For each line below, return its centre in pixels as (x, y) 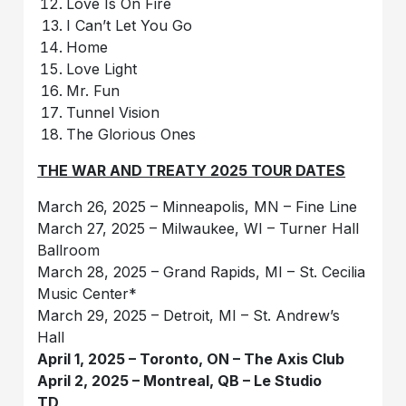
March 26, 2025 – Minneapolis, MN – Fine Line (198, 207)
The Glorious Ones (131, 135)
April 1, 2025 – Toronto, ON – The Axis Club (191, 359)
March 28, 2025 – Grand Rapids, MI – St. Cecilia (202, 272)
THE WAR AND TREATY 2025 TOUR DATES (192, 171)
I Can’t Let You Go (130, 26)
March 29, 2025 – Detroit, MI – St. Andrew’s (189, 316)
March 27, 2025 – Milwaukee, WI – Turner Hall (198, 229)
